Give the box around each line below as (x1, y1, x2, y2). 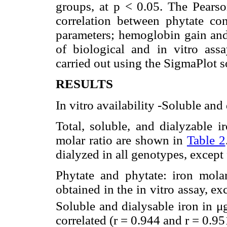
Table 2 (186, 133, 225, 147)
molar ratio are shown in (56, 133, 187, 147)
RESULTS (56, 77, 113, 91)
